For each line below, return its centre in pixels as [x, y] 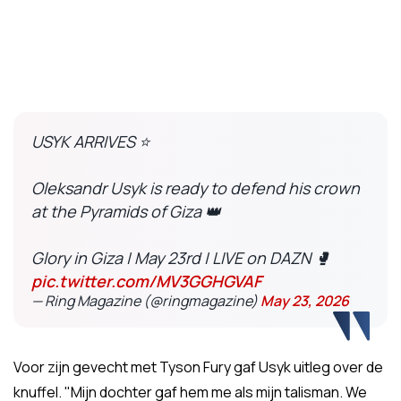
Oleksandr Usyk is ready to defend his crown [196, 188]
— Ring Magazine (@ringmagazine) [146, 301]
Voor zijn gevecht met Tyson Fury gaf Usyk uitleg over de [198, 367]
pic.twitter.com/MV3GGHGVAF [146, 281]
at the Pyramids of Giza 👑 [126, 211]
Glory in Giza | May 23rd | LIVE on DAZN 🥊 [181, 258]
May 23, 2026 [305, 301]
